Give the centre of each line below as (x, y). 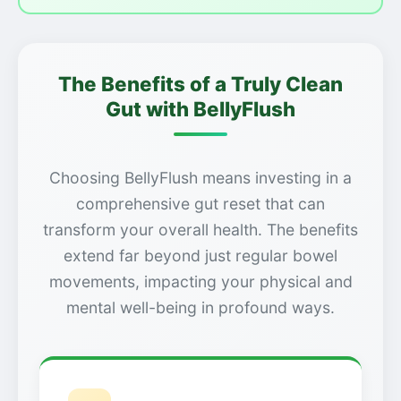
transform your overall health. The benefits (200, 229)
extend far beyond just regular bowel (200, 255)
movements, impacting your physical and (200, 281)
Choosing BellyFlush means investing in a (200, 177)
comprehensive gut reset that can (200, 203)
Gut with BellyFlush (200, 108)
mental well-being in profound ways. (200, 307)
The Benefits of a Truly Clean (200, 83)
